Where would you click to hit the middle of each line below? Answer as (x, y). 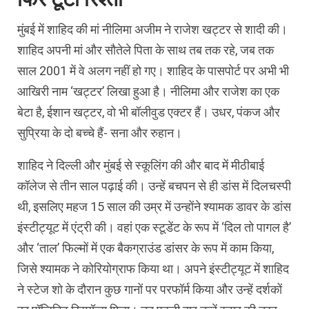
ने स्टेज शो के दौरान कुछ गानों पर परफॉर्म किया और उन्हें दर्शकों (150, 289)
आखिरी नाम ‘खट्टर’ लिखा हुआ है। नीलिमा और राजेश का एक (148, 91)
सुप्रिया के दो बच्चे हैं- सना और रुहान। (100, 132)
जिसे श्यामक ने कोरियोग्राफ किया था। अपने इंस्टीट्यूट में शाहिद (153, 268)
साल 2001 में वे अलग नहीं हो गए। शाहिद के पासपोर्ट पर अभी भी (153, 70)
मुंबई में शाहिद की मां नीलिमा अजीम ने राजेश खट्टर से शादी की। (152, 29)
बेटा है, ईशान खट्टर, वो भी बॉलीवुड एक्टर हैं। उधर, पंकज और (149, 112)
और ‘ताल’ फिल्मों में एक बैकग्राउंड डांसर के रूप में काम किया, (146, 248)
